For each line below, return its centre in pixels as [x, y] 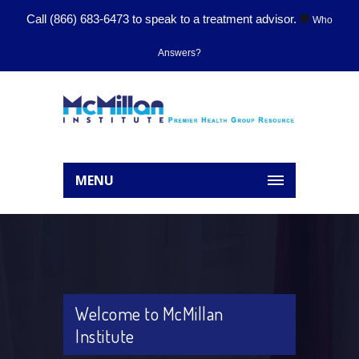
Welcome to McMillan [149, 313]
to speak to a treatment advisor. [214, 19]
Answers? [179, 53]
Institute [105, 336]
